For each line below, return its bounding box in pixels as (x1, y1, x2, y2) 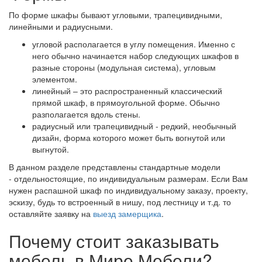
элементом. (32, 73, 77, 85)
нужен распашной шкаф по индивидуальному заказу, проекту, (9, 184, 248, 196)
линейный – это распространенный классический (32, 85, 222, 96)
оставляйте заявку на (9, 208, 93, 219)
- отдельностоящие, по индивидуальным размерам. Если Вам (9, 173, 248, 184)
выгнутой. (32, 143, 71, 155)
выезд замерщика (93, 208, 161, 219)
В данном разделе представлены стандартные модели (9, 161, 220, 173)
